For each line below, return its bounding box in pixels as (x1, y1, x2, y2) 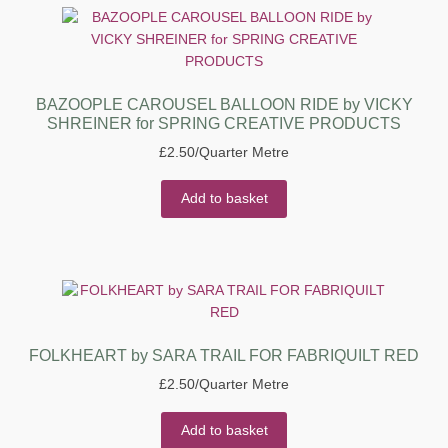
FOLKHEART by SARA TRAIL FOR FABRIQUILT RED (29, 346, 419, 364)
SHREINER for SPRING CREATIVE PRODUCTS (47, 114, 401, 132)
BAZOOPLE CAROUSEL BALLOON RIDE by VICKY (35, 95, 413, 113)
